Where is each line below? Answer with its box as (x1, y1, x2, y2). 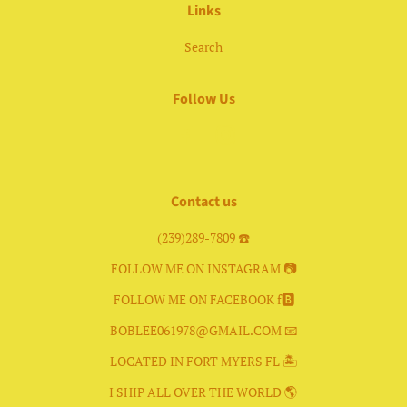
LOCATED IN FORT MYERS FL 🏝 (110, 352, 297, 371)
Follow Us (172, 89, 235, 110)
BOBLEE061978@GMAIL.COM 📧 (110, 322, 297, 340)
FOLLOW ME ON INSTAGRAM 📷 (110, 260, 297, 278)
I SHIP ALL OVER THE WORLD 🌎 (109, 383, 298, 402)
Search (184, 37, 223, 55)
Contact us (170, 192, 237, 213)
